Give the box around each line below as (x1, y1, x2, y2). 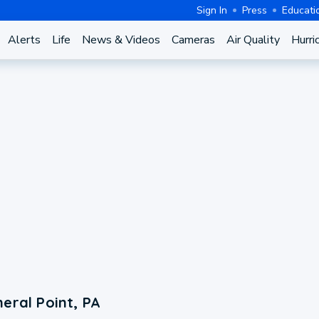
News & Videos (81, 32, 160, 48)
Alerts (7, 32, 41, 48)
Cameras (171, 32, 215, 48)
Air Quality (226, 32, 280, 48)
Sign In (197, 3, 227, 17)
